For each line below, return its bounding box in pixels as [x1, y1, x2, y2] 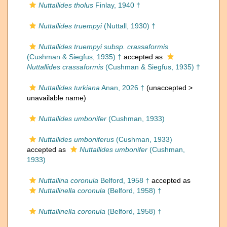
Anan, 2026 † [100, 84, 144, 92]
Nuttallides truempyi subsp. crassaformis [39, 43, 168, 51]
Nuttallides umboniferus [39, 135, 114, 143]
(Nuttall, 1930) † [102, 22, 156, 30]
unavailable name [27, 94, 84, 102]
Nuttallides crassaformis [27, 63, 103, 71]
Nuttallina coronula [39, 176, 98, 184]
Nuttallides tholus [39, 1, 93, 9]
